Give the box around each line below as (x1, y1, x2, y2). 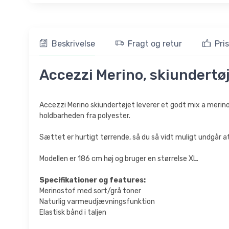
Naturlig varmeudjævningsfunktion (39, 197, 155, 206)
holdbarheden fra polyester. (39, 111, 130, 120)
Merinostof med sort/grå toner (39, 186, 141, 195)
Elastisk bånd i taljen (39, 208, 106, 217)
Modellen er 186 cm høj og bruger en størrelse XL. (39, 154, 198, 163)
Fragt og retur (128, 38, 182, 49)
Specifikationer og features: (39, 175, 146, 185)
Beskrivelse (52, 38, 95, 49)
